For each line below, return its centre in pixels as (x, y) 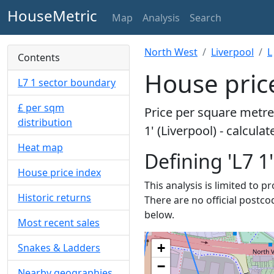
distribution (45, 122)
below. (159, 215)
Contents (39, 57)
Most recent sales (59, 223)
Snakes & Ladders (59, 248)
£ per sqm (41, 108)
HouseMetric (52, 16)
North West (171, 52)
